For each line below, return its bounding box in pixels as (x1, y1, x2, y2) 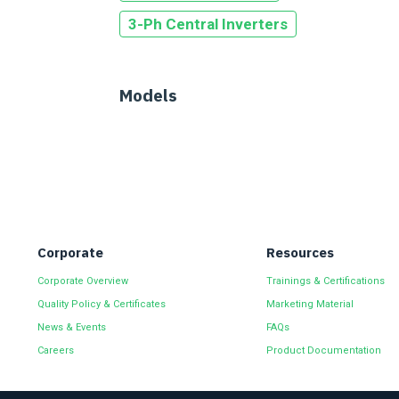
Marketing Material (265, 298, 354, 310)
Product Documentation (265, 345, 381, 356)
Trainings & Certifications (265, 275, 385, 287)
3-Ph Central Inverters (128, 15, 288, 33)
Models (119, 85, 177, 106)
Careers (37, 345, 74, 356)
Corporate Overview (37, 275, 128, 287)
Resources (265, 244, 334, 261)
